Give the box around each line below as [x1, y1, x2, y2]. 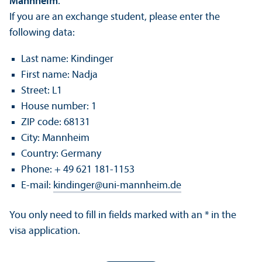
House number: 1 [21, 101, 96, 112]
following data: [9, 27, 75, 39]
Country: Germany [21, 148, 101, 160]
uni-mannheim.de [102, 180, 181, 191]
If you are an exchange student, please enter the [9, 11, 220, 23]
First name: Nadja [21, 69, 98, 81]
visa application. [9, 225, 80, 237]
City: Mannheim [21, 132, 89, 144]
